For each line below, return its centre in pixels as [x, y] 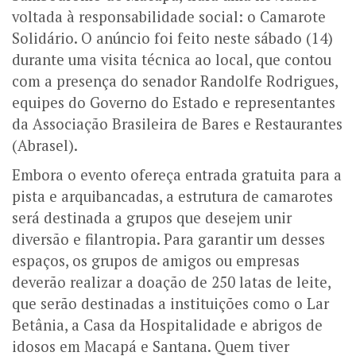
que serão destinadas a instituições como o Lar [170, 304]
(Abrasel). [45, 146]
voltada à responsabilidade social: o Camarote [169, 17]
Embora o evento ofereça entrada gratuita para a [177, 175]
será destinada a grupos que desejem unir [152, 218]
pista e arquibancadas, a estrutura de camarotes [172, 197]
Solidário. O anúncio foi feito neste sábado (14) [172, 39]
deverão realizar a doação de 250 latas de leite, [171, 282]
